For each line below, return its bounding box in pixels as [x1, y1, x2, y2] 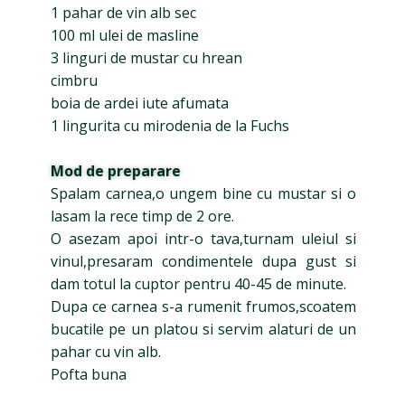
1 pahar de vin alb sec [51, 3, 196, 23]
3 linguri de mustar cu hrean [51, 48, 242, 68]
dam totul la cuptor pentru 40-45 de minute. [51, 274, 346, 294]
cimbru [51, 71, 98, 90]
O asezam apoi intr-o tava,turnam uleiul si [51, 229, 356, 249]
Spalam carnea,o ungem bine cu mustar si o [51, 184, 356, 203]
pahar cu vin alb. [51, 342, 161, 362]
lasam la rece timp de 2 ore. [51, 206, 234, 226]
